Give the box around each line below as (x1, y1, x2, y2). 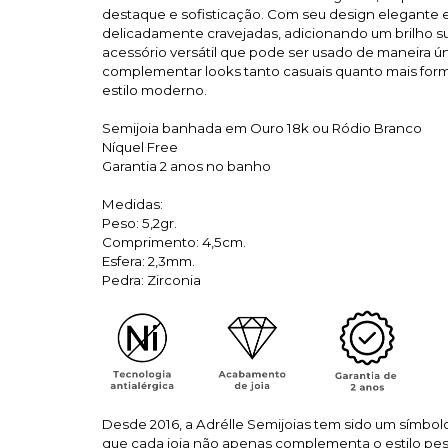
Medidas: (102, 196, 163, 212)
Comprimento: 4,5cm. (102, 234, 246, 250)
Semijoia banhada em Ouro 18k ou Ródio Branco (102, 120, 422, 136)
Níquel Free (102, 139, 178, 155)
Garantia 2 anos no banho (102, 158, 271, 174)
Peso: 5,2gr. (102, 215, 177, 231)
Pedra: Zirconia (102, 272, 201, 288)
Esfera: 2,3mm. (102, 253, 195, 269)
